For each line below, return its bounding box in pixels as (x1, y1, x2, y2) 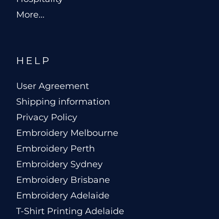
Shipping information (16, 96, 110, 108)
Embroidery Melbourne (16, 128, 118, 139)
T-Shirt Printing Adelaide (16, 206, 124, 217)
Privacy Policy (16, 112, 77, 123)
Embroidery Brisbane (16, 175, 110, 186)
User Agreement (16, 81, 89, 92)
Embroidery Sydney (16, 159, 103, 170)
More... (16, 9, 44, 21)
